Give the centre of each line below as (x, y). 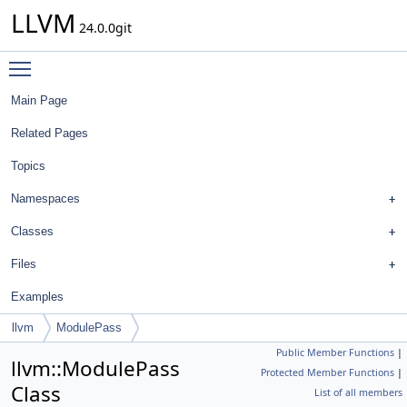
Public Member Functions (335, 352)
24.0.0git (104, 28)
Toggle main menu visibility (124, 60)
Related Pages (50, 133)
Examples (37, 297)
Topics (28, 166)
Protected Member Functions (328, 372)
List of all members (358, 392)
